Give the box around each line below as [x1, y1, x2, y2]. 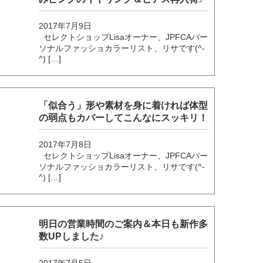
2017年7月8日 [39, 139, 92, 149]
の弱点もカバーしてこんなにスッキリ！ [39, 112, 208, 123]
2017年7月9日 [39, 21, 92, 31]
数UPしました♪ [39, 231, 104, 241]
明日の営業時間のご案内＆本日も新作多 [39, 218, 208, 229]
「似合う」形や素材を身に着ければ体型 [39, 100, 208, 110]
